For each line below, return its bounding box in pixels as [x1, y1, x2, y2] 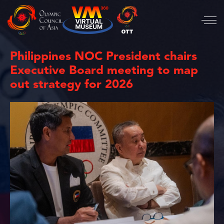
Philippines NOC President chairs [10, 51, 197, 63]
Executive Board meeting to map [10, 65, 198, 77]
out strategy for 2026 [10, 79, 133, 91]
